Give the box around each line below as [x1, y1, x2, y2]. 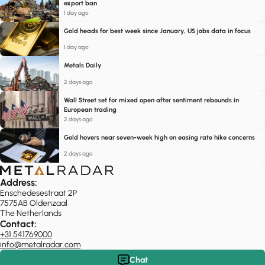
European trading [64, 105, 117, 114]
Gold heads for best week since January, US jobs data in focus [64, 27, 251, 35]
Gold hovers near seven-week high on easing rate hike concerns [64, 133, 255, 141]
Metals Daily [64, 62, 101, 70]
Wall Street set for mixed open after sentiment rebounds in [64, 96, 239, 104]
